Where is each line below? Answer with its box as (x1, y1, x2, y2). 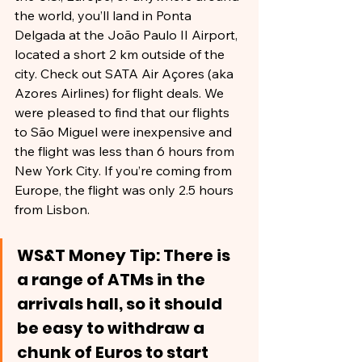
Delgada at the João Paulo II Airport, (15, 27, 241, 43)
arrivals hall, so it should (17, 293, 225, 315)
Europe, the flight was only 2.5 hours (15, 182, 237, 198)
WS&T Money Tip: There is (17, 244, 234, 267)
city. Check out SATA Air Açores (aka (15, 65, 237, 82)
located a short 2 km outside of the (15, 46, 228, 62)
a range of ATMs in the (17, 268, 208, 291)
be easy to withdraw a (17, 317, 208, 339)
